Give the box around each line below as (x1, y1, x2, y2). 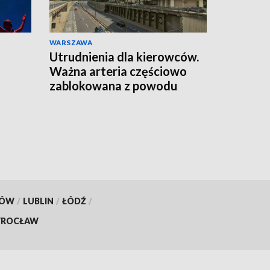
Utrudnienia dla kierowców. (49, 49, 199, 64)
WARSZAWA (49, 38, 93, 46)
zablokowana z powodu (49, 78, 177, 93)
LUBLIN (22, 195, 54, 206)
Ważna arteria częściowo (49, 63, 187, 78)
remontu (49, 92, 97, 107)
